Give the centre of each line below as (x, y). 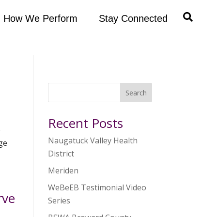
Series (59, 201)
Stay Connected (133, 18)
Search (136, 93)
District (61, 154)
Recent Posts (85, 123)
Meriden (63, 171)
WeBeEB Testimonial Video (97, 188)
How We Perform (40, 18)
